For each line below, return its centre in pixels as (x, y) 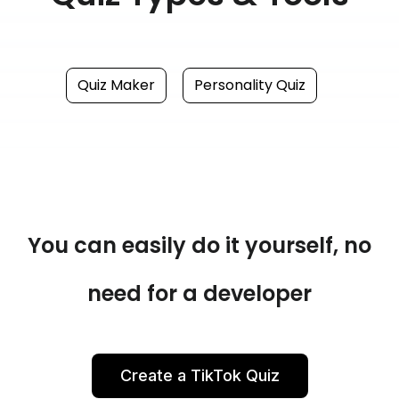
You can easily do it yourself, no (199, 245)
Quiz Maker (116, 85)
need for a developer (199, 293)
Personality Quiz (250, 85)
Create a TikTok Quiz (199, 375)
